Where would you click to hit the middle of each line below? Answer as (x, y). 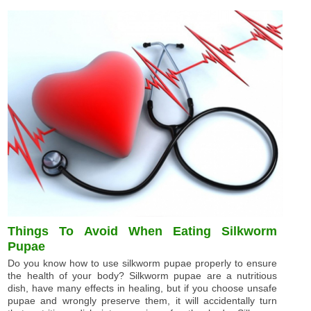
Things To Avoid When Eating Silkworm (143, 231)
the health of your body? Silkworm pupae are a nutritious (143, 275)
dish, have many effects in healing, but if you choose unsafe (143, 288)
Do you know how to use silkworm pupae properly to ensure (143, 263)
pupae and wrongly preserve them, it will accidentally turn (143, 300)
